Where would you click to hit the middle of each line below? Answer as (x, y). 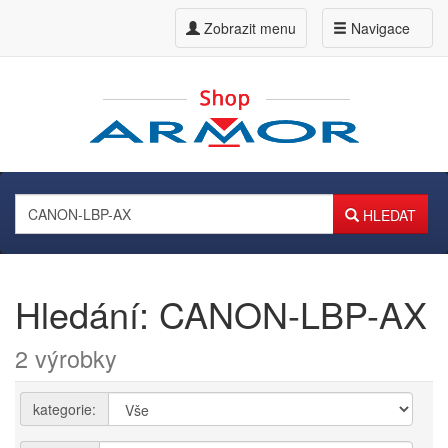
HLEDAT (387, 214)
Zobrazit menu (250, 28)
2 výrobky (66, 358)
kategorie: (64, 409)
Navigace (378, 28)
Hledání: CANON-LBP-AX (221, 313)
